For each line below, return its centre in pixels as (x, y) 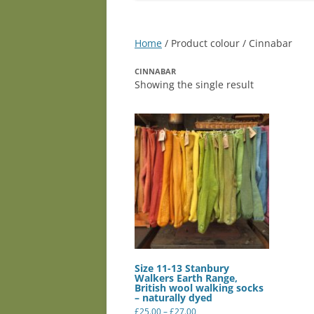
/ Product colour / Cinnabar (227, 43)
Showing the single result (194, 85)
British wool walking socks (199, 287)
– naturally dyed (173, 297)
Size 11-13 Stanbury (182, 268)
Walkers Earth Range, (186, 278)
